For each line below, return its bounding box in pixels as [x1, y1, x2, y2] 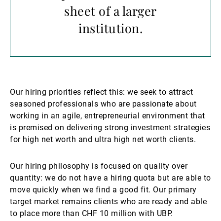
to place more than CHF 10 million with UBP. [10, 209, 173, 218]
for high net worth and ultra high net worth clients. [10, 135, 196, 144]
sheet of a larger [64, 2, 157, 19]
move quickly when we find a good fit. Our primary [10, 185, 197, 194]
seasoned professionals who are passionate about [10, 99, 197, 109]
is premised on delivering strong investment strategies [10, 123, 210, 132]
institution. [78, 20, 143, 36]
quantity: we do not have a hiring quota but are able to [10, 173, 211, 183]
